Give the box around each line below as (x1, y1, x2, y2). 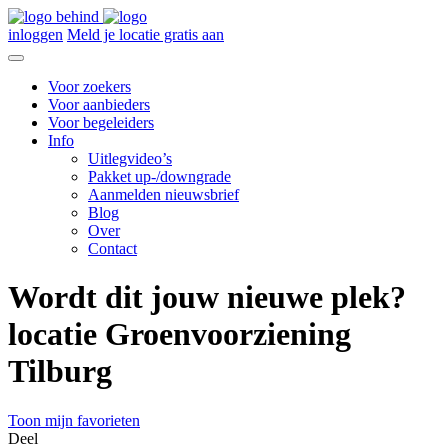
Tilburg (8, 353, 112, 390)
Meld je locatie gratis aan (67, 26, 224, 43)
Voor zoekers (48, 78, 131, 95)
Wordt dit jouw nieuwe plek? (8, 279, 406, 316)
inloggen (8, 26, 63, 43)
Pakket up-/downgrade (88, 168, 231, 185)
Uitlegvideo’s (88, 150, 172, 167)
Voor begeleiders (48, 114, 154, 131)
